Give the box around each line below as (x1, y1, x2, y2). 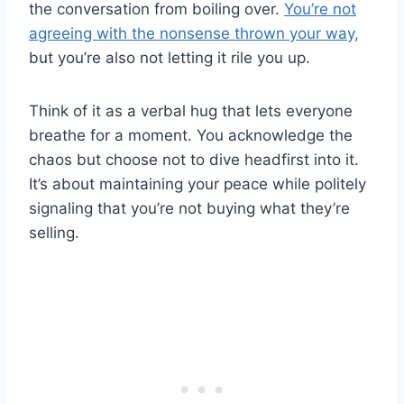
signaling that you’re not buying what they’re (29, 198, 350, 217)
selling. (29, 223, 79, 242)
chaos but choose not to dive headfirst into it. (29, 150, 359, 169)
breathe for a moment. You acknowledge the (29, 125, 353, 144)
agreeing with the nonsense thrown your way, (29, 23, 359, 42)
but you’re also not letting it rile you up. (29, 48, 310, 67)
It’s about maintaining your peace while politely (29, 174, 366, 193)
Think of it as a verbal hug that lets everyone (29, 101, 353, 120)
